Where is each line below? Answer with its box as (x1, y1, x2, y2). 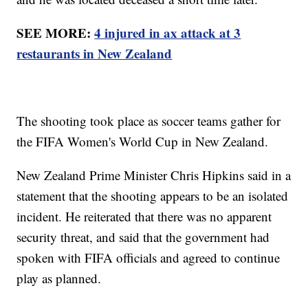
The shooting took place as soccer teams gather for (16, 111, 281, 129)
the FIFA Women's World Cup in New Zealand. (16, 132, 273, 150)
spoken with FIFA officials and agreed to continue (16, 248, 280, 266)
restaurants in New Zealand (16, 43, 173, 63)
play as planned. (16, 269, 102, 287)
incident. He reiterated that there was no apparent (16, 207, 272, 225)
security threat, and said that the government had (16, 228, 270, 245)
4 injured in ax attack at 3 (94, 23, 241, 42)
